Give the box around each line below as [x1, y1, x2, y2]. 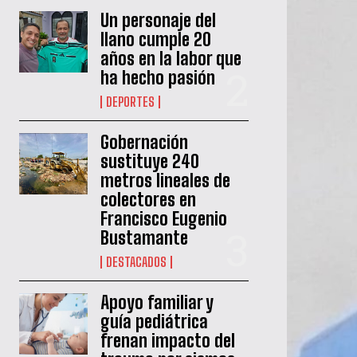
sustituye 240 [100, 150, 200, 172]
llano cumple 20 [100, 28, 212, 50]
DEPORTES [106, 93, 155, 109]
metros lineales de [100, 169, 231, 191]
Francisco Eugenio [100, 207, 228, 229]
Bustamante [100, 226, 189, 249]
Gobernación [100, 131, 189, 153]
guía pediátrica [100, 310, 209, 332]
